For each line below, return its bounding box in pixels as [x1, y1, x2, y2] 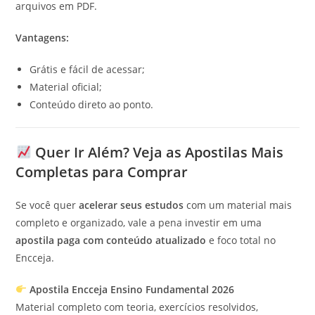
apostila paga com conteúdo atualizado [15, 233, 207, 247]
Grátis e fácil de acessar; [30, 63, 146, 76]
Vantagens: [15, 31, 70, 44]
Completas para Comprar [15, 162, 188, 181]
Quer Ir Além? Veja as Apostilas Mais [32, 143, 284, 162]
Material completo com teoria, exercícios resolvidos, [15, 300, 259, 314]
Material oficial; [30, 80, 103, 94]
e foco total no [206, 233, 276, 247]
